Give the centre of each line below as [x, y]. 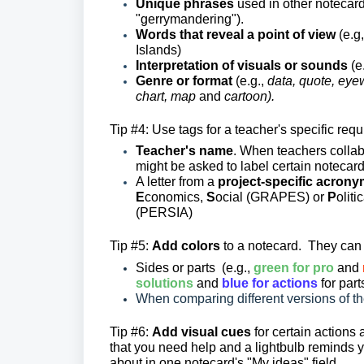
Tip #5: [131, 246]
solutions [165, 284]
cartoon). [249, 97]
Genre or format [186, 81]
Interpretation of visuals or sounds [243, 66]
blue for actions [271, 284]
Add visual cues [201, 332]
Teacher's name [184, 151]
